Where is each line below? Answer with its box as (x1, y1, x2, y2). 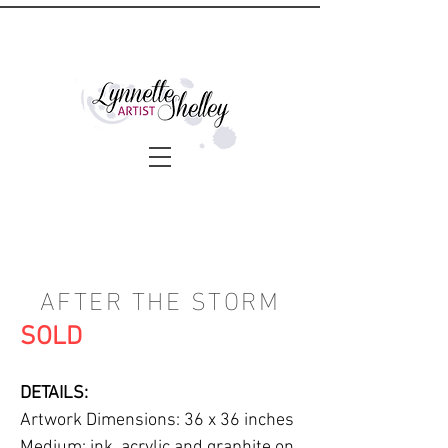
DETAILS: (20, 383, 88, 404)
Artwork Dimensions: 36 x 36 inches (20, 410, 294, 431)
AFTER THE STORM (39, 275, 281, 320)
